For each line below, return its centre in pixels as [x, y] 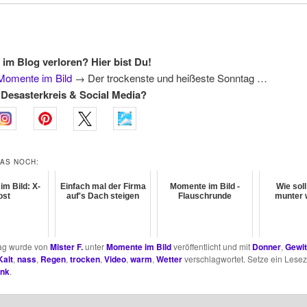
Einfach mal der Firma [103, 187]
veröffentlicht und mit [211, 247]
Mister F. [66, 247]
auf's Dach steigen [103, 196]
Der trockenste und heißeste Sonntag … [176, 78]
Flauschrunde [205, 196]
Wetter [169, 259]
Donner [266, 247]
